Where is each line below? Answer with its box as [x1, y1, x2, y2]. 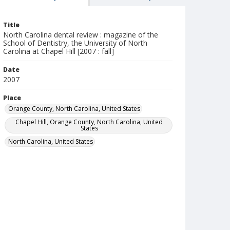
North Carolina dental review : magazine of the [3, 30, 158, 40]
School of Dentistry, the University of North [3, 38, 147, 48]
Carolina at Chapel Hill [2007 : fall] [3, 46, 114, 56]
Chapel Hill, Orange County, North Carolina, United [15, 118, 163, 126]
